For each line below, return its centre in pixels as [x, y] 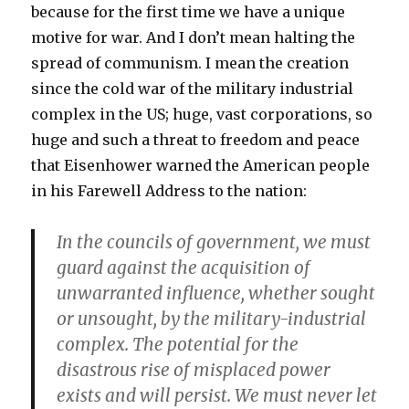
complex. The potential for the [178, 345]
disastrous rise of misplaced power [194, 370]
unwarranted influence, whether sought [216, 294]
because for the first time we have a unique [189, 12]
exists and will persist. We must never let [217, 396]
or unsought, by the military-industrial [212, 319]
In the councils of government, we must [214, 242]
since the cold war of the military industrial [193, 89]
